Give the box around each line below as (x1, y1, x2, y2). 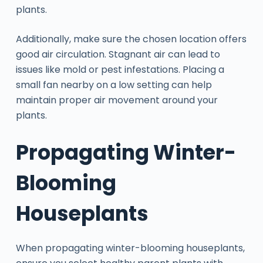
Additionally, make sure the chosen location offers (15, 32, 247, 46)
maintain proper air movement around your (15, 93, 218, 107)
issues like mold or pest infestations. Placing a (15, 62, 224, 76)
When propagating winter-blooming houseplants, (15, 241, 245, 255)
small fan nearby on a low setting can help (15, 77, 212, 92)
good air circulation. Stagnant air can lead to (15, 47, 220, 61)
